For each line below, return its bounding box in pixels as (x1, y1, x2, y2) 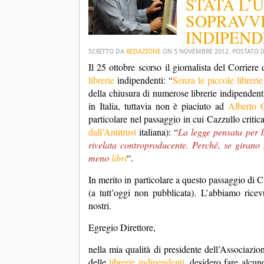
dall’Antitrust (88, 126, 136, 138)
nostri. (88, 199, 111, 212)
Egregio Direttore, (88, 221, 156, 233)
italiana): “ (136, 126, 179, 138)
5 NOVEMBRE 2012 (174, 48, 229, 55)
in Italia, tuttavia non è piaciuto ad (88, 100, 229, 112)
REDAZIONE (126, 48, 161, 55)
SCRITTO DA (88, 48, 126, 55)
